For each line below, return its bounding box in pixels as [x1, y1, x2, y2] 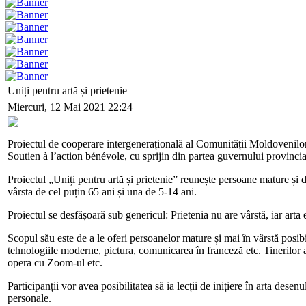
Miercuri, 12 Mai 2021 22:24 [8, 100, 133, 113]
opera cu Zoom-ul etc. [8, 256, 102, 268]
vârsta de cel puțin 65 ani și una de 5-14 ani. [8, 185, 197, 197]
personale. [8, 292, 51, 304]
